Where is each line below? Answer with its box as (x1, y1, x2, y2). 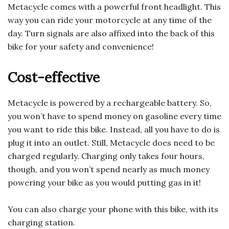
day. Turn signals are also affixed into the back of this (8, 28, 215, 39)
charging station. (8, 217, 75, 228)
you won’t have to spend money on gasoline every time (8, 111, 221, 122)
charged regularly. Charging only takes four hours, (8, 151, 204, 162)
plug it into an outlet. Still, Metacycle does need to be (8, 138, 215, 148)
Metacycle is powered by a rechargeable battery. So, (8, 98, 212, 108)
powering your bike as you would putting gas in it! (8, 177, 201, 188)
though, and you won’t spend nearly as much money (8, 164, 210, 175)
